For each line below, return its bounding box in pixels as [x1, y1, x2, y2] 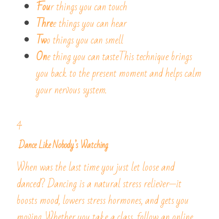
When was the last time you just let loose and [17, 158, 175, 177]
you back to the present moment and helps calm [36, 64, 201, 83]
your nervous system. [36, 81, 107, 100]
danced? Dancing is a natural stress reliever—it [17, 175, 181, 194]
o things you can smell [46, 31, 123, 50]
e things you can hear [53, 14, 127, 33]
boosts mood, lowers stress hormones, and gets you [17, 191, 189, 210]
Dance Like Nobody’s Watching [19, 137, 108, 153]
